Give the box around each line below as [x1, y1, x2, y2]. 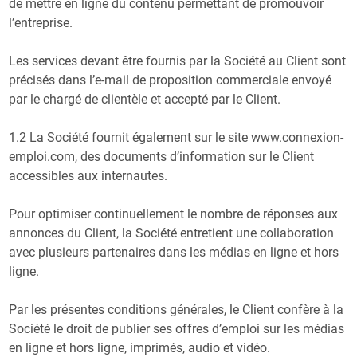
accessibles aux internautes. [9, 167, 168, 183]
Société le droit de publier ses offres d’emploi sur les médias [9, 320, 345, 336]
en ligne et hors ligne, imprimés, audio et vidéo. [9, 339, 271, 355]
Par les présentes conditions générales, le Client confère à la [9, 301, 344, 317]
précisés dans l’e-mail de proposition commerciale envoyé [9, 72, 332, 88]
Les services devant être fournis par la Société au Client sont [9, 53, 347, 69]
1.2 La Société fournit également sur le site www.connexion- [9, 129, 344, 145]
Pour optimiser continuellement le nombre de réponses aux [9, 206, 339, 222]
